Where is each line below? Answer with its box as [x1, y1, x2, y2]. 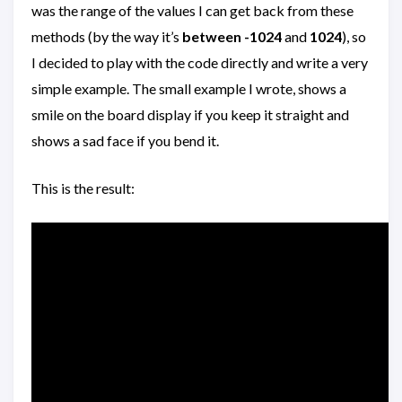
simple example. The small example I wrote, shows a [31, 80, 346, 97]
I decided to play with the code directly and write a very [31, 54, 368, 71]
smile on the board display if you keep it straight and [31, 106, 349, 123]
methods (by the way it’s [31, 28, 182, 45]
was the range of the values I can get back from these [31, 2, 354, 19]
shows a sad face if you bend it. [31, 132, 219, 149]
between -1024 [182, 28, 282, 45]
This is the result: [31, 179, 135, 197]
